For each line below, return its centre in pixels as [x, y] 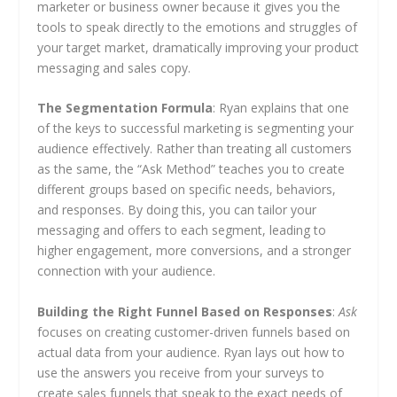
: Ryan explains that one [281, 108]
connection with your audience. [127, 271]
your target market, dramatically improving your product [198, 47]
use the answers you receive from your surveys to [181, 372]
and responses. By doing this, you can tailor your [177, 210]
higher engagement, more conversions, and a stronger [195, 251]
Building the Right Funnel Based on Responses [185, 311]
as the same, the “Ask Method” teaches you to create [191, 169]
